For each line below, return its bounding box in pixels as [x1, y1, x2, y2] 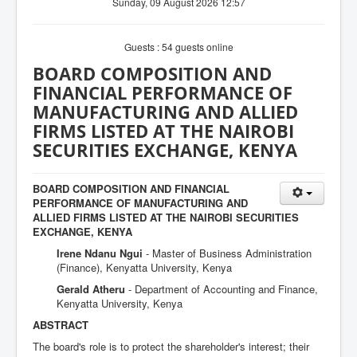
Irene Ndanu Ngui [57, 245, 146, 261]
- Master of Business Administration [146, 245, 312, 261]
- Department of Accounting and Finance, [128, 281, 318, 296]
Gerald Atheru [57, 281, 128, 296]
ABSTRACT [33, 317, 88, 332]
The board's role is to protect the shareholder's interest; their [33, 339, 309, 354]
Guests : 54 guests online [124, 40, 233, 53]
